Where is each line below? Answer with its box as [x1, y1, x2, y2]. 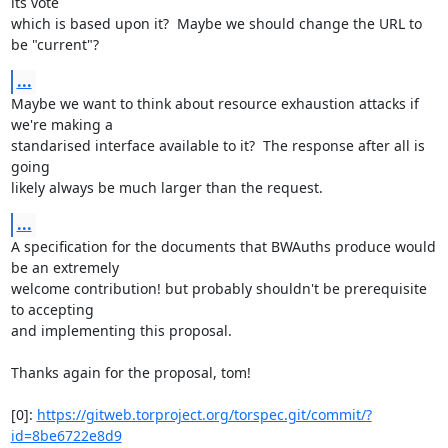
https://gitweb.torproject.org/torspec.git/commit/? [36, 405, 372, 424]
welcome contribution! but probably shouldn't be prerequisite [10, 279, 427, 298]
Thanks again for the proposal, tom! [10, 363, 251, 382]
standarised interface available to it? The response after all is [10, 136, 425, 155]
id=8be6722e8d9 [10, 426, 122, 445]
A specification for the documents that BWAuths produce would [10, 237, 436, 256]
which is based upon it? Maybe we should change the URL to [10, 14, 422, 33]
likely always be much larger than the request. [10, 178, 323, 197]
